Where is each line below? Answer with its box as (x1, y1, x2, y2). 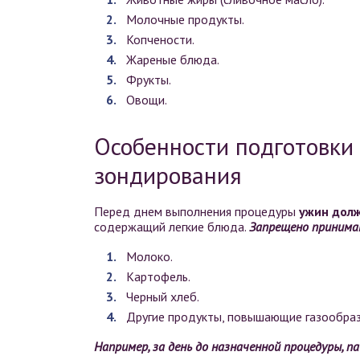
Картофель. (126, 268, 190, 285)
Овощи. (126, 92, 167, 108)
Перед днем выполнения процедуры (94, 203, 299, 220)
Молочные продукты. (126, 11, 244, 28)
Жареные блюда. (126, 51, 219, 68)
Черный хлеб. (126, 288, 199, 305)
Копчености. (126, 31, 194, 48)
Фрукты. (126, 72, 171, 88)
